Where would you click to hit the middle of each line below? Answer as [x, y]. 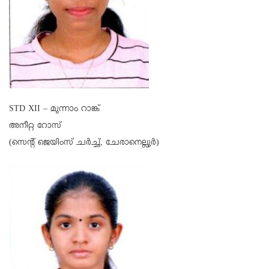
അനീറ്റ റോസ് [35, 127]
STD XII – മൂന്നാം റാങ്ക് [54, 110]
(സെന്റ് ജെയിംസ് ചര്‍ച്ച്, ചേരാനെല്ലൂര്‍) [84, 144]
